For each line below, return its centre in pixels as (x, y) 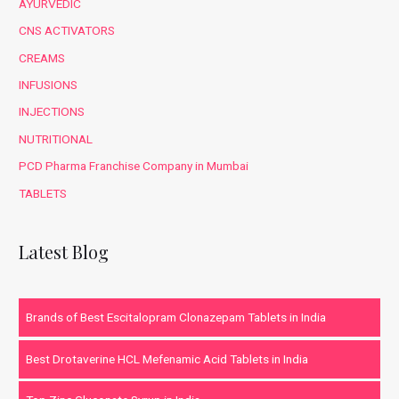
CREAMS (42, 57)
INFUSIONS (49, 84)
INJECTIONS (52, 112)
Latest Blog (64, 251)
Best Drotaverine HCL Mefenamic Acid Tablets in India (167, 358)
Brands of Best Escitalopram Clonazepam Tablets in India (176, 318)
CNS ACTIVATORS (67, 31)
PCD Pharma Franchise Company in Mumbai (134, 166)
